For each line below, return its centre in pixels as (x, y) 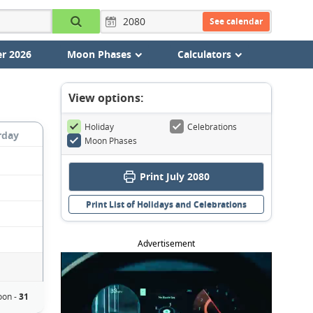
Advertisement (166, 243)
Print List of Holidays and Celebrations (166, 204)
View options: (106, 98)
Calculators (204, 54)
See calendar (236, 21)
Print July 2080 (174, 176)
